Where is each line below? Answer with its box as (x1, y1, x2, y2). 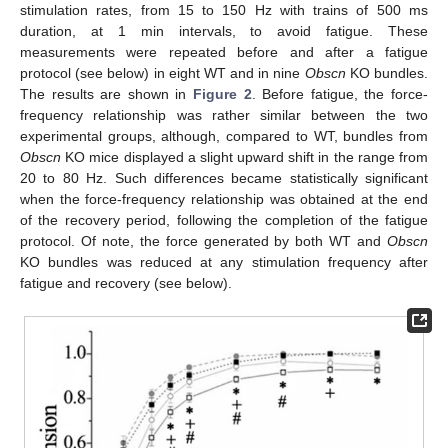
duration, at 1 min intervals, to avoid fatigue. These (20, 22, 428, 39)
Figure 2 (193, 85, 252, 102)
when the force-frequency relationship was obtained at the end (20, 190, 428, 207)
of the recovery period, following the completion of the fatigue (20, 211, 428, 228)
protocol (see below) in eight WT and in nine (20, 64, 305, 81)
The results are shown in (20, 85, 193, 102)
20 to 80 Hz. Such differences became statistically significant (20, 169, 428, 186)
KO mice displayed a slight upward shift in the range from (61, 148, 428, 165)
